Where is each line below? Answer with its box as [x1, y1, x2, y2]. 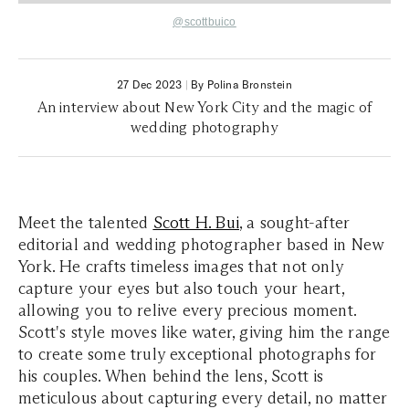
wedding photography [131, 119, 278, 136]
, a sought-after [239, 213, 351, 233]
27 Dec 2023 [117, 78, 183, 91]
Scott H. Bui [152, 213, 240, 233]
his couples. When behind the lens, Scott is [18, 366, 324, 386]
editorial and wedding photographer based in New [18, 235, 384, 255]
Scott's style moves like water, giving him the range [18, 322, 391, 342]
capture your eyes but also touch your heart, [18, 278, 344, 299]
